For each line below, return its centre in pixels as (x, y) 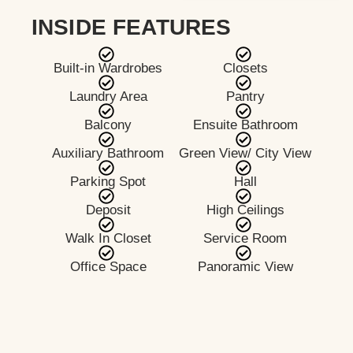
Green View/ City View (245, 153)
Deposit (108, 210)
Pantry (245, 97)
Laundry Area (108, 97)
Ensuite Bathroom (245, 125)
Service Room (245, 238)
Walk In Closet (108, 238)
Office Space (108, 267)
